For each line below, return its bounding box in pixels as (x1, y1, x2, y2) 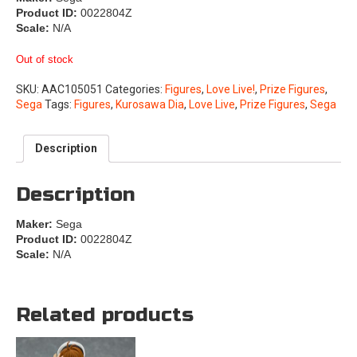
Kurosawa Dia (116, 97, 184, 111)
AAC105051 (41, 82, 103, 96)
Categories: (105, 82, 165, 96)
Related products (16, 302, 194, 327)
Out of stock (16, 53, 73, 65)
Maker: (16, 217, 56, 230)
